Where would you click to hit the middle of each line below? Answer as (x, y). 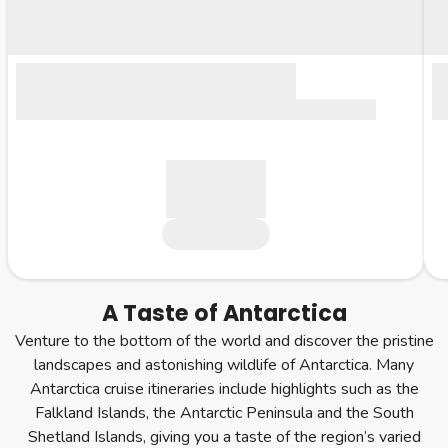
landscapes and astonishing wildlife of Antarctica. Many (224, 365)
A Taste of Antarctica (224, 313)
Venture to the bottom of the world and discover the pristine (224, 341)
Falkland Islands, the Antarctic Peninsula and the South (224, 413)
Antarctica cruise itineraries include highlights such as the (224, 389)
